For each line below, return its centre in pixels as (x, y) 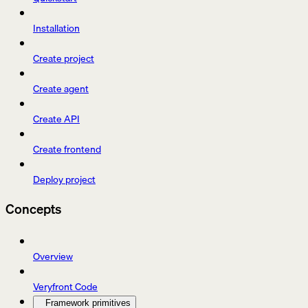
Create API (56, 119)
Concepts (33, 209)
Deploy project (64, 180)
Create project (64, 59)
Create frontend (67, 150)
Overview (53, 256)
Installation (56, 29)
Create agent (61, 89)
